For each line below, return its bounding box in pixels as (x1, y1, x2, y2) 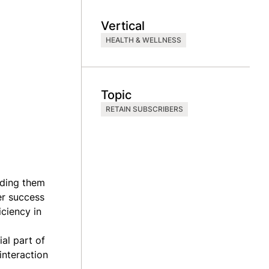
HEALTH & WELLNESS (106, 35, 181, 45)
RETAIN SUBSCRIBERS (106, 104, 183, 114)
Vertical (101, 17, 145, 34)
